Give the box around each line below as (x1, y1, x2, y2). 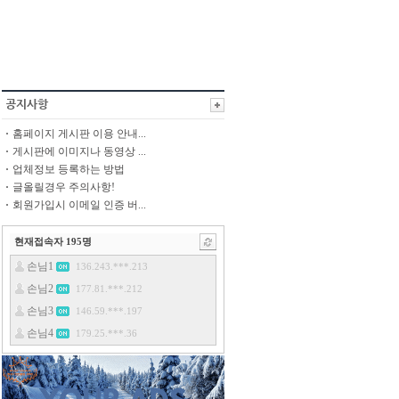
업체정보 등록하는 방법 (12, 163, 125, 175)
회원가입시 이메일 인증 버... (12, 199, 146, 211)
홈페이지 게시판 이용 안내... (12, 127, 146, 140)
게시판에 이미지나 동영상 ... (12, 145, 146, 158)
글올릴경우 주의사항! (12, 181, 115, 193)
